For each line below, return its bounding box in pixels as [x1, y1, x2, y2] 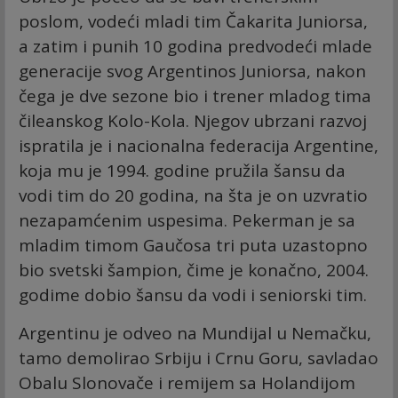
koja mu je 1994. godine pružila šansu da [19, 159, 346, 183]
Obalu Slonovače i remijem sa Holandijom [19, 371, 355, 395]
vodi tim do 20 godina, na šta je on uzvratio [19, 184, 368, 208]
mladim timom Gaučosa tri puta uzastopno [19, 234, 368, 258]
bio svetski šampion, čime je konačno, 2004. [19, 259, 369, 283]
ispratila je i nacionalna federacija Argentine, [19, 134, 378, 158]
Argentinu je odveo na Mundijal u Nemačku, [19, 322, 371, 346]
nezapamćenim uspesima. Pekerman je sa [19, 209, 355, 233]
